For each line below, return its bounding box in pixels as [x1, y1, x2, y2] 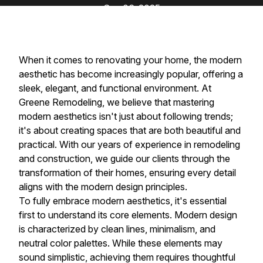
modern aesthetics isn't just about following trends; [19, 110, 233, 122]
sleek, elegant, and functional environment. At [19, 82, 211, 94]
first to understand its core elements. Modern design [19, 208, 237, 221]
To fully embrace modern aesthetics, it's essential [19, 194, 227, 207]
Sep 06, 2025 [103, 2, 160, 14]
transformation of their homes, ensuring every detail [19, 166, 236, 178]
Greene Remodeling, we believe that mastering [19, 96, 214, 108]
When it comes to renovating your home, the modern [19, 53, 242, 66]
